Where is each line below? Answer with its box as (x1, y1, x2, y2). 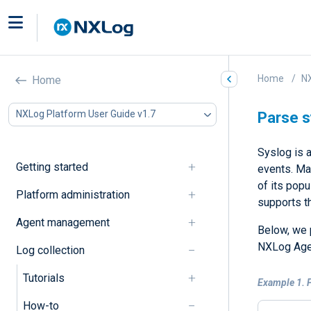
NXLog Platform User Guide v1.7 (16, 108, 155, 120)
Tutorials (22, 271, 65, 285)
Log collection (15, 243, 85, 257)
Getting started (15, 160, 88, 174)
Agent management (15, 215, 110, 229)
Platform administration (15, 187, 130, 201)
